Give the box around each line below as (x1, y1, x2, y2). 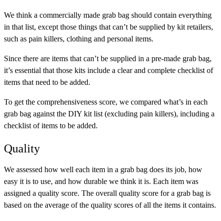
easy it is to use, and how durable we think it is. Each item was (4, 177, 198, 186)
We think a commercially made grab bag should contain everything (4, 11, 212, 20)
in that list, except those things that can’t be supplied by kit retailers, (4, 23, 213, 32)
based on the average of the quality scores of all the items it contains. (4, 201, 216, 210)
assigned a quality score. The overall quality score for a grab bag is (4, 189, 211, 198)
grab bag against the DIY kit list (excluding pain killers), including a (4, 110, 215, 118)
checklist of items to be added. (4, 121, 98, 130)
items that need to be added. (4, 78, 90, 87)
